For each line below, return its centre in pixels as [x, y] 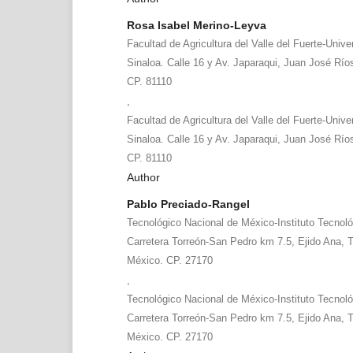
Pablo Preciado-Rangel [188, 204]
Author [143, 177]
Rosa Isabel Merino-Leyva [196, 25]
